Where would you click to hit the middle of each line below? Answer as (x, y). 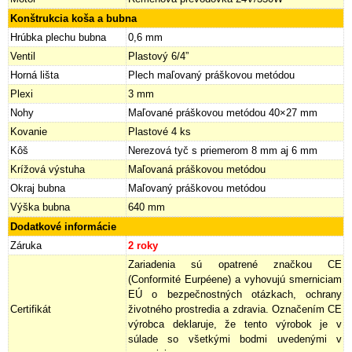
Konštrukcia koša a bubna (73, 18)
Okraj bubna (38, 188)
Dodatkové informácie (63, 226)
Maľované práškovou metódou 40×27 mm (223, 112)
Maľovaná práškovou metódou (197, 169)
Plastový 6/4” (158, 56)
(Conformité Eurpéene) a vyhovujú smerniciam (235, 279)
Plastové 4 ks (159, 131)
